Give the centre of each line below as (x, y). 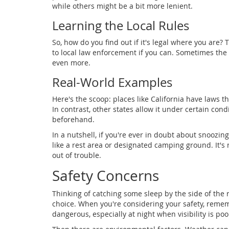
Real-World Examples (112, 83)
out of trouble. (77, 155)
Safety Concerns (106, 176)
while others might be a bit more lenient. (122, 6)
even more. (71, 63)
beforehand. (73, 120)
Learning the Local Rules (121, 26)
